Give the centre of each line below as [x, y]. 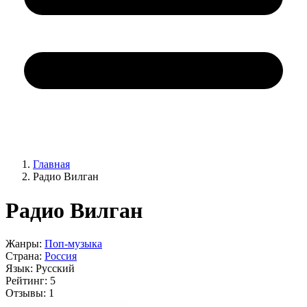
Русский [55, 269]
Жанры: [24, 244]
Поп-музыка [73, 244]
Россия [61, 256]
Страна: [24, 256]
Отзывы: [26, 293]
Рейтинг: [26, 281]
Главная [51, 164]
